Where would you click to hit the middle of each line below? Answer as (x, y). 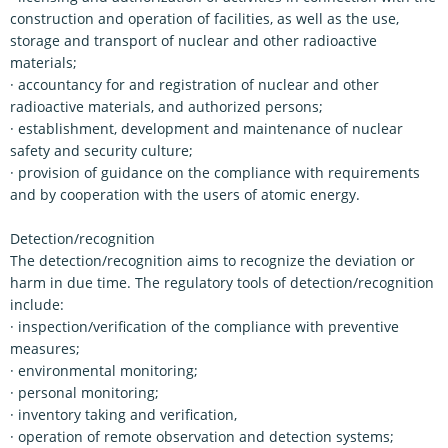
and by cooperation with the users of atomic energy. (185, 194)
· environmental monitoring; (104, 370)
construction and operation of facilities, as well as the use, (204, 18)
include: (37, 304)
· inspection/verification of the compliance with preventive (204, 326)
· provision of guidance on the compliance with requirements (215, 172)
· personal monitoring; (84, 392)
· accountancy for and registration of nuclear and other (194, 84)
